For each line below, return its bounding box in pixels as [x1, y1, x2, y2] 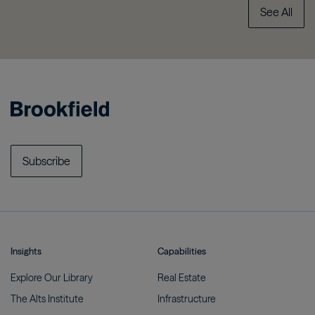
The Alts [11, 292, 48, 305]
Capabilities [157, 245, 206, 257]
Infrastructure [157, 292, 220, 305]
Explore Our [11, 271, 63, 284]
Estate [179, 271, 210, 284]
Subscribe [22, 153, 70, 168]
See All [260, 5, 292, 20]
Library [63, 271, 97, 284]
